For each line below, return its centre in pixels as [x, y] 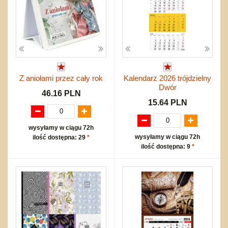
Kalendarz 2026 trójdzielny [167, 78]
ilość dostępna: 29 [60, 137]
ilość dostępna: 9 [166, 146]
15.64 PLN [167, 102]
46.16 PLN [61, 93]
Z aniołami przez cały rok [61, 78]
